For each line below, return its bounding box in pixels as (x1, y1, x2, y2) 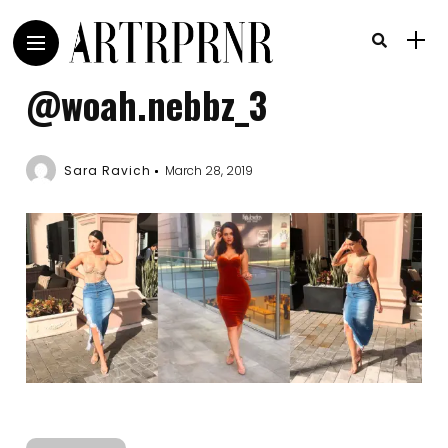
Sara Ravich (64, 162, 152, 179)
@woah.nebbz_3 (26, 77, 268, 132)
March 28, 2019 (165, 162, 254, 179)
